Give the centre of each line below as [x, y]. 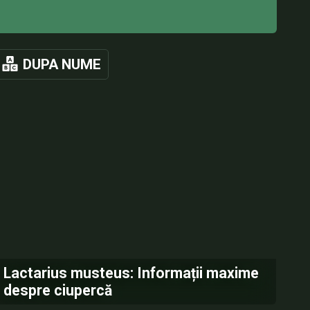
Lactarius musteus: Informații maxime [131, 273]
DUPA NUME [62, 64]
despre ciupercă [58, 290]
